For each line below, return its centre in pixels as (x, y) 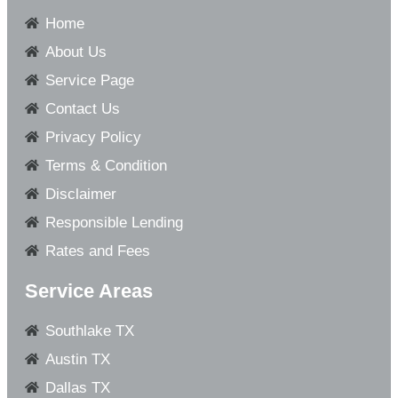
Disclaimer (80, 194)
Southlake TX (89, 330)
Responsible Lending (114, 222)
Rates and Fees (97, 251)
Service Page (89, 80)
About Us (76, 52)
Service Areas (89, 291)
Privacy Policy (93, 137)
